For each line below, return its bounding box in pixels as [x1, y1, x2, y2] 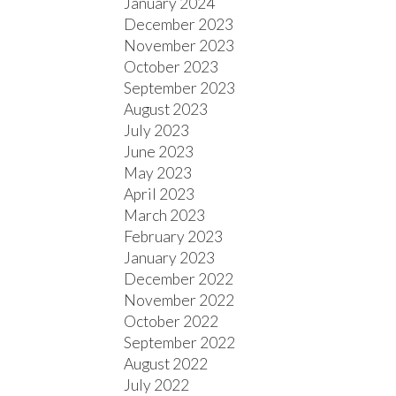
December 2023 [124, 14, 234, 34]
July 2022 [124, 375, 190, 394]
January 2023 [124, 247, 216, 267]
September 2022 [124, 332, 236, 352]
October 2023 [124, 57, 219, 76]
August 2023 [124, 99, 209, 118]
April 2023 [124, 184, 195, 203]
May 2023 [124, 163, 193, 182]
